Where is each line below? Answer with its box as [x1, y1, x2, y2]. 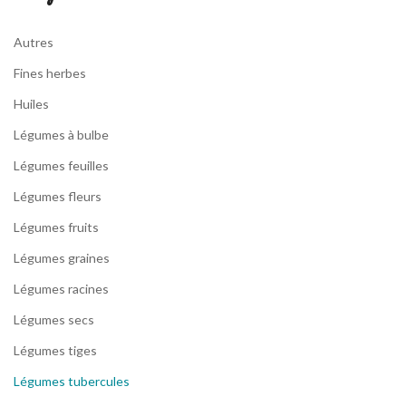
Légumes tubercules [14, 373, 130, 390]
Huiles [14, 96, 49, 112]
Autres [14, 34, 53, 51]
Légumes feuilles [14, 158, 109, 174]
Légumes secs [14, 312, 94, 328]
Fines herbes [14, 65, 86, 82]
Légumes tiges [14, 343, 97, 359]
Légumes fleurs [14, 188, 101, 205]
